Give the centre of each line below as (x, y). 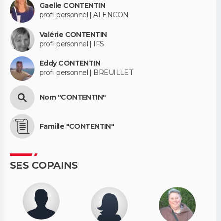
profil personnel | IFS (72, 44)
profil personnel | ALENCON (84, 15)
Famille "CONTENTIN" (77, 126)
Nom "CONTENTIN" (73, 97)
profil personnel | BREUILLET (87, 73)
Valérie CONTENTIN (73, 34)
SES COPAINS (44, 166)
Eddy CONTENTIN (70, 63)
